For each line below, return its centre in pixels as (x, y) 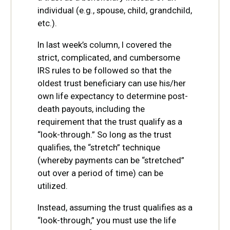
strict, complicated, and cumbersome (109, 58)
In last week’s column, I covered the (104, 45)
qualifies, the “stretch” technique (99, 148)
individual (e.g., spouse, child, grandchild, (115, 11)
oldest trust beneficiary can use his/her (112, 83)
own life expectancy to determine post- (113, 96)
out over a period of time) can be (100, 173)
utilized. (53, 186)
